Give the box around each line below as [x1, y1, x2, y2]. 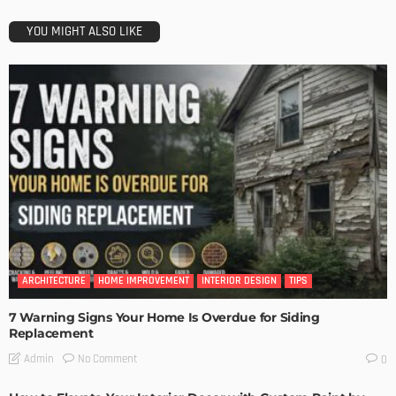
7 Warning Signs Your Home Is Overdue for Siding [9, 308, 320, 325]
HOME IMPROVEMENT [98, 273, 189, 287]
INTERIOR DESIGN [202, 273, 277, 287]
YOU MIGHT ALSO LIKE [27, 23, 142, 41]
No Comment [78, 351, 138, 366]
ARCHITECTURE [22, 273, 86, 287]
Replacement [9, 324, 94, 341]
